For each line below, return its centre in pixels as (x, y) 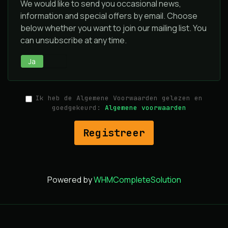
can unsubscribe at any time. (74, 40)
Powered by (70, 180)
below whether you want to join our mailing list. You (113, 28)
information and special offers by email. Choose (109, 16)
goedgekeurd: (78, 108)
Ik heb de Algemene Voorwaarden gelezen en (119, 98)
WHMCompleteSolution (137, 180)
